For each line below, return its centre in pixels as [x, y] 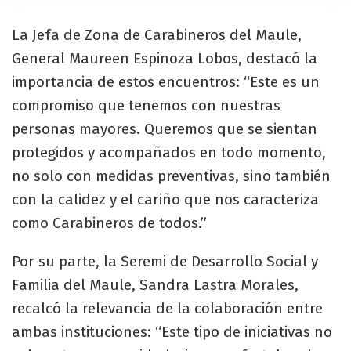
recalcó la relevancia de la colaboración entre [167, 308]
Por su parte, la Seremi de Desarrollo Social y [165, 261]
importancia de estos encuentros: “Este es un [166, 81]
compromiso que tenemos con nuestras [146, 105]
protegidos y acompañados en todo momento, [169, 152]
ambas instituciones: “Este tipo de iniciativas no [172, 331]
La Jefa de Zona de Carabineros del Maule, [157, 34]
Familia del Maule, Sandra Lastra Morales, [155, 284]
